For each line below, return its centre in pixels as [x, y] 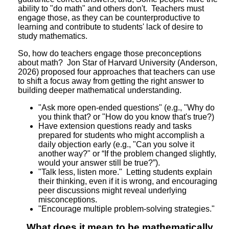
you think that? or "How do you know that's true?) [126, 117]
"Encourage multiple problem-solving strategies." [127, 209]
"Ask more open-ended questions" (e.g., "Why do [127, 107]
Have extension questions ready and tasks [115, 126]
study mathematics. [53, 36]
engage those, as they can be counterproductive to [109, 17]
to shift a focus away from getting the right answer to [111, 81]
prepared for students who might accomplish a [121, 135]
